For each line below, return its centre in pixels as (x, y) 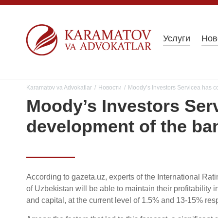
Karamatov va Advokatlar (59, 88)
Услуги (177, 39)
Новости (110, 88)
